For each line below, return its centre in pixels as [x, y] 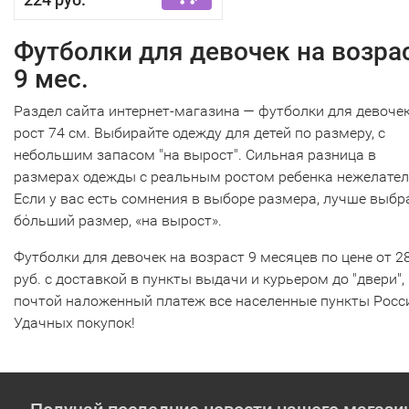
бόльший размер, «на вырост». [118, 220]
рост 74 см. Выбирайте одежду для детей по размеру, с [199, 133]
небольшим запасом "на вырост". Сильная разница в [195, 155]
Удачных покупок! [74, 323]
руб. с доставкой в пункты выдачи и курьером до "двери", [209, 279]
